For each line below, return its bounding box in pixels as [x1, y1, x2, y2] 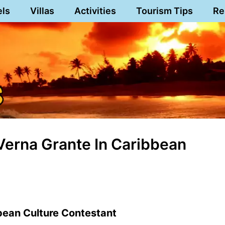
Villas [30, 6, 54, 16]
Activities [74, 6, 116, 16]
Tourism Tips [136, 6, 193, 16]
